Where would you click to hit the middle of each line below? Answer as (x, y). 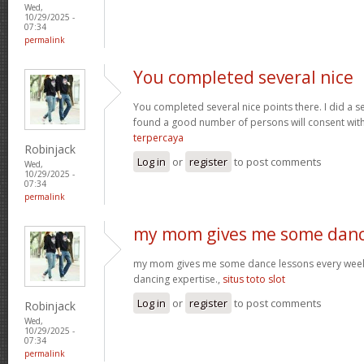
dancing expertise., (178, 279)
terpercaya (158, 137)
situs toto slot (254, 279)
